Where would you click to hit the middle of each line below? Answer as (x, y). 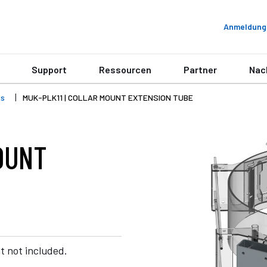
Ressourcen (125, 69)
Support (49, 69)
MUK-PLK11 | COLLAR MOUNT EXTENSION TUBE (108, 97)
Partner (200, 69)
